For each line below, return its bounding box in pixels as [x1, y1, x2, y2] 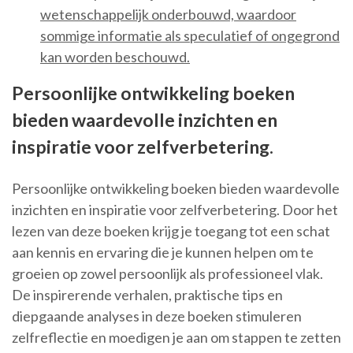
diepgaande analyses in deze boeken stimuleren [12, 307, 302, 325]
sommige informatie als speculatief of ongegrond [40, 27, 340, 45]
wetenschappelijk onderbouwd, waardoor [40, 6, 296, 24]
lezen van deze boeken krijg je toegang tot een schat [12, 222, 330, 240]
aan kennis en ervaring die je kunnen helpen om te [12, 243, 314, 262]
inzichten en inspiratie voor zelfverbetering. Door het [12, 201, 338, 219]
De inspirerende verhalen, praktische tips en [12, 286, 283, 304]
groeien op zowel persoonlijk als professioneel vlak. [12, 265, 323, 283]
